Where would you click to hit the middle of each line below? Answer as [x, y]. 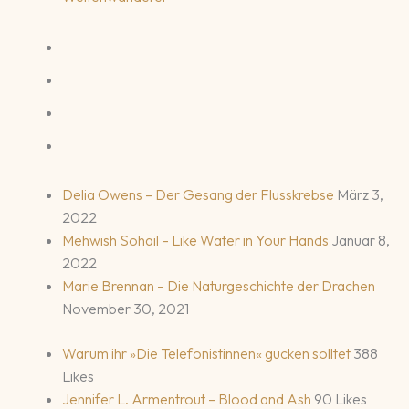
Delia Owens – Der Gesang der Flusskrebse [199, 194]
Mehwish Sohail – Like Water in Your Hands [197, 240]
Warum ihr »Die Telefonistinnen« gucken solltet [208, 353]
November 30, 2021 [126, 308]
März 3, [360, 194]
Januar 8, [361, 240]
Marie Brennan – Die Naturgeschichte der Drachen [219, 285]
